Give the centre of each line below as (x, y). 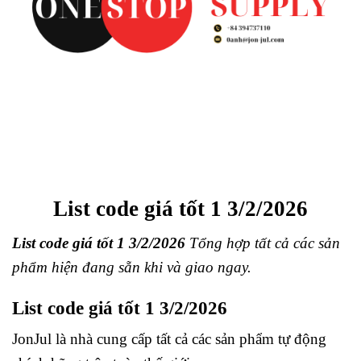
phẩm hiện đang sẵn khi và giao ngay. (132, 267)
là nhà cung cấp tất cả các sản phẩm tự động (189, 339)
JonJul (32, 339)
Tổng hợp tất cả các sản (265, 243)
